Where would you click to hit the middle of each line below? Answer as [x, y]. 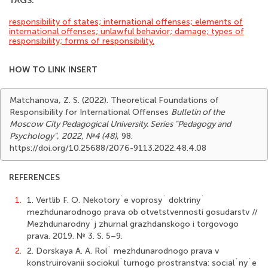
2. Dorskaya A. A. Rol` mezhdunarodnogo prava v [123, 251]
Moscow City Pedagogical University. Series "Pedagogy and [120, 124]
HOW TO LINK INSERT [53, 70]
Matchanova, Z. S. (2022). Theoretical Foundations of [114, 100]
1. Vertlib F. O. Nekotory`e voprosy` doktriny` [116, 200]
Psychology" [33, 136]
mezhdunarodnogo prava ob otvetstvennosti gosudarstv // [142, 212]
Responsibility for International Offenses [90, 112]
